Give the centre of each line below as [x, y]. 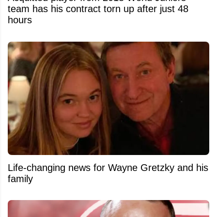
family [20, 178]
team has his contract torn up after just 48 [98, 9]
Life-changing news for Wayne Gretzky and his [108, 167]
